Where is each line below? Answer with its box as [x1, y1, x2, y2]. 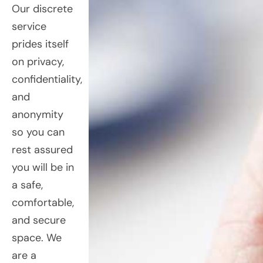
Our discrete [12, 1, 73, 16]
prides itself [12, 36, 69, 51]
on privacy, [12, 54, 64, 69]
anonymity [12, 107, 63, 122]
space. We [12, 230, 62, 245]
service [12, 19, 46, 33]
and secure [12, 213, 66, 227]
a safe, [12, 177, 43, 192]
